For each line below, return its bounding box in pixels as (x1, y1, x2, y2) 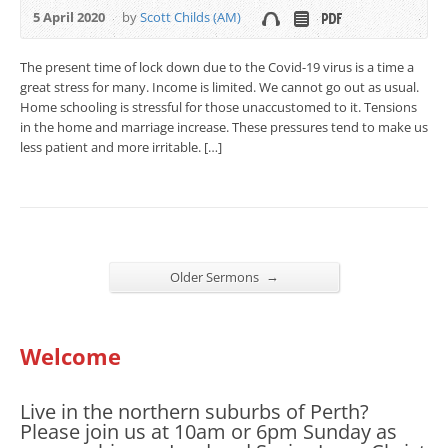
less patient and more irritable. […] (20, 137, 222, 156)
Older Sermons (169, 267, 262, 286)
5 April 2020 (33, 7, 105, 26)
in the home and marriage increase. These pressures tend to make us (20, 117, 428, 136)
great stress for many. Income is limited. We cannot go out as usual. (20, 77, 419, 96)
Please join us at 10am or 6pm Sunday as (20, 417, 397, 445)
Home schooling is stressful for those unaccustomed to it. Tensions (20, 97, 417, 116)
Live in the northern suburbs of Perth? (20, 397, 369, 425)
